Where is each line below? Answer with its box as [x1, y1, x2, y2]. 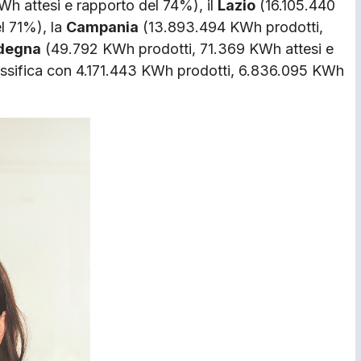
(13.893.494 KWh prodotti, [139, 19, 323, 36]
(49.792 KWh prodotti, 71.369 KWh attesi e [41, 40, 334, 58]
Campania [66, 19, 139, 36]
